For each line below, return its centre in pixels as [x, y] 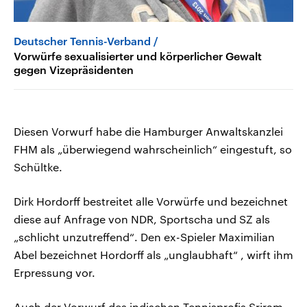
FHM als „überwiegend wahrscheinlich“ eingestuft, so [153, 149]
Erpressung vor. [54, 273]
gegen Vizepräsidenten [74, 70]
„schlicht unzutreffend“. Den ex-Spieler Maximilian [144, 237]
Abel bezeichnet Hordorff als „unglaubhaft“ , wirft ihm [153, 255]
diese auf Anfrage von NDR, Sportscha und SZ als [142, 219]
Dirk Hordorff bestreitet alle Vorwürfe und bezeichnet [151, 201]
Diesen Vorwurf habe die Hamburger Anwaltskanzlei [148, 132]
